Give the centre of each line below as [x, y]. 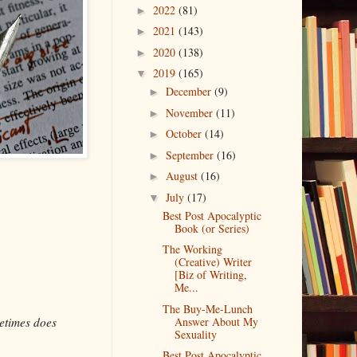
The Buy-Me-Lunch [208, 308]
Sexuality [196, 334]
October [186, 134]
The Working [193, 249]
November [191, 112]
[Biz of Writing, [211, 275]
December [190, 92]
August [184, 176]
